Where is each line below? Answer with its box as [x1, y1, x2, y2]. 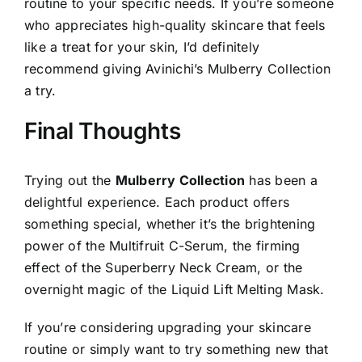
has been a [245, 171, 318, 188]
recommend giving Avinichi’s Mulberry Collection [24, 61, 331, 78]
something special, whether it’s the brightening [24, 215, 316, 232]
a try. [24, 82, 57, 99]
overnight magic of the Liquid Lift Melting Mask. [24, 280, 325, 297]
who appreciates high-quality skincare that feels [24, 17, 326, 34]
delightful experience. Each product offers [24, 193, 290, 210]
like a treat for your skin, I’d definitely [24, 39, 260, 56]
